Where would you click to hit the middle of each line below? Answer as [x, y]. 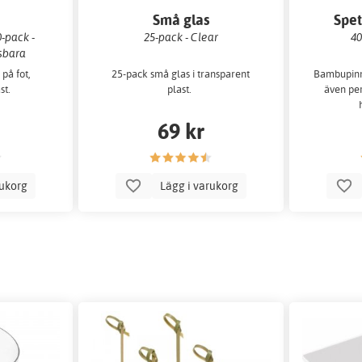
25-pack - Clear [181, 36]
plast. [181, 89]
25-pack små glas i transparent [181, 74]
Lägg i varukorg [199, 185]
